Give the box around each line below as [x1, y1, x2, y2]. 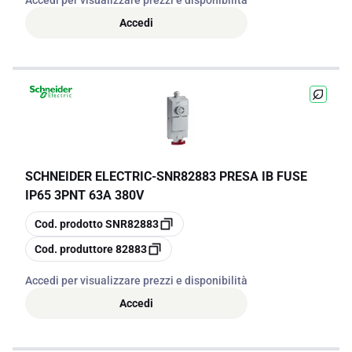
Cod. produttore [35, 243, 113, 255]
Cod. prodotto [35, 218, 103, 230]
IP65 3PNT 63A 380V [25, 188, 144, 203]
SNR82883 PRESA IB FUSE [156, 169, 307, 184]
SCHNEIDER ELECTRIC [25, 169, 152, 184]
